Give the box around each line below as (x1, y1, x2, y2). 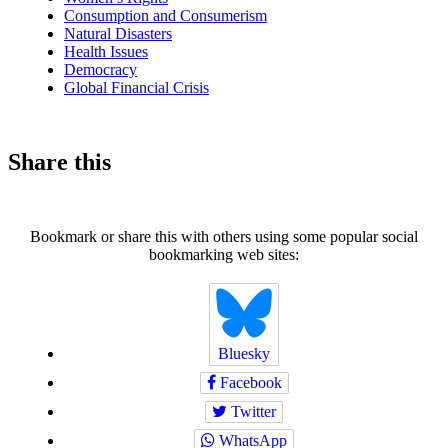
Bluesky (218, 345, 270, 363)
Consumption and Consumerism (64, 7, 267, 25)
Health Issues (64, 43, 148, 61)
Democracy (64, 61, 137, 79)
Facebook (215, 374, 282, 392)
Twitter (227, 402, 276, 420)
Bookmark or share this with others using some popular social (30, 228, 418, 245)
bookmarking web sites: (149, 246, 299, 263)
